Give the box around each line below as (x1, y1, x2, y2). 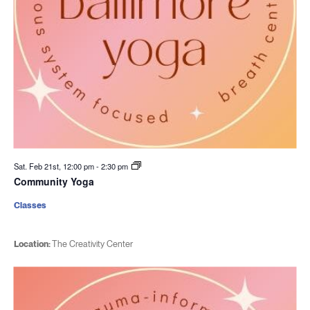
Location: (13, 239, 52, 249)
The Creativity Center (51, 239, 133, 249)
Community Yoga (13, 174, 94, 188)
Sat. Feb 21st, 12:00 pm (13, 161, 96, 172)
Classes (13, 200, 46, 210)
